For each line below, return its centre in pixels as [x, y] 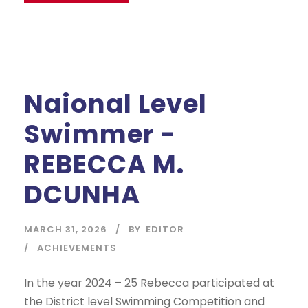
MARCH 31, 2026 [66, 229]
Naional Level [115, 103]
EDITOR [165, 229]
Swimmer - [100, 134]
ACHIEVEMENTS [77, 247]
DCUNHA [82, 194]
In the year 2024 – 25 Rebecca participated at [149, 283]
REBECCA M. [104, 164]
